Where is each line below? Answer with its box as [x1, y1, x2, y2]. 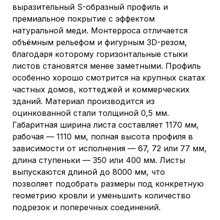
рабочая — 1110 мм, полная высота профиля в [12, 132, 193, 141]
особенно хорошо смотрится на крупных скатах [12, 73, 205, 82]
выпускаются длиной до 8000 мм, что [12, 167, 165, 177]
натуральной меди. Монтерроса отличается [12, 26, 188, 35]
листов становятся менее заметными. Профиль [12, 61, 201, 71]
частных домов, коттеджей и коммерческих [12, 84, 190, 94]
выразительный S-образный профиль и [12, 2, 168, 12]
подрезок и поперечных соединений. [12, 202, 163, 212]
